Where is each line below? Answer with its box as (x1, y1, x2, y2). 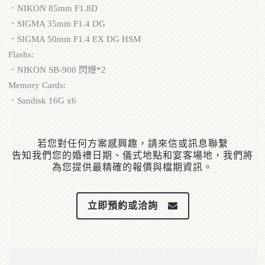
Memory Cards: (8, 80, 66, 91)
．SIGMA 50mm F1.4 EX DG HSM (8, 34, 141, 44)
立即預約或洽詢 (87, 201, 158, 211)
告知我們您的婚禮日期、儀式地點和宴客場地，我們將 (12, 150, 253, 161)
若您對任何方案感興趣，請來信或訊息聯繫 (37, 138, 228, 149)
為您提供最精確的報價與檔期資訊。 (52, 162, 213, 173)
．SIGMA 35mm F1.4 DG (8, 19, 105, 29)
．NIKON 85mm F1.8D (8, 4, 98, 14)
